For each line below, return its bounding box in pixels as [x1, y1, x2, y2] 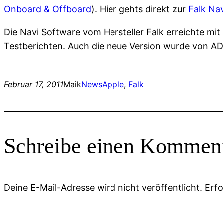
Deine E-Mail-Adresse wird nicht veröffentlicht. [4, 182, 202, 193]
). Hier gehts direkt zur [91, 4, 188, 15]
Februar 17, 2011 [4, 79, 63, 90]
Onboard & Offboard [4, 4, 91, 15]
